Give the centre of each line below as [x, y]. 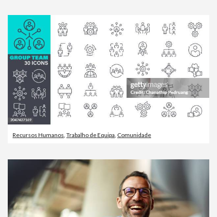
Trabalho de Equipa [91, 135]
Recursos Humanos [38, 135]
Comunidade [134, 135]
